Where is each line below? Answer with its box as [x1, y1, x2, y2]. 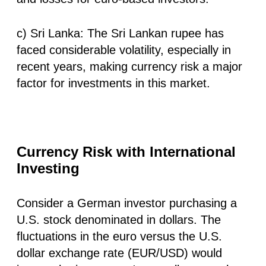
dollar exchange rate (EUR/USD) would [17, 246, 222, 259]
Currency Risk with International [17, 143, 236, 160]
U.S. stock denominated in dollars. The [17, 213, 221, 226]
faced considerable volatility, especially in [17, 43, 231, 56]
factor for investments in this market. [17, 76, 210, 90]
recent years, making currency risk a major [17, 59, 242, 73]
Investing [17, 160, 80, 176]
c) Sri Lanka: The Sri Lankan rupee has [17, 26, 224, 40]
